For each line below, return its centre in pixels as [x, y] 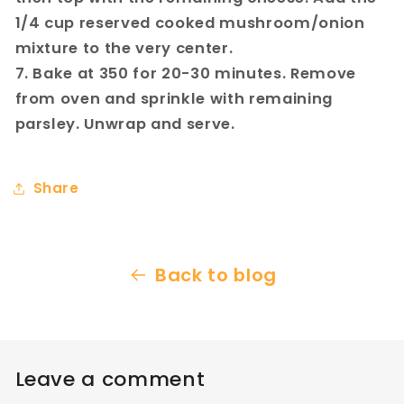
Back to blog [216, 275]
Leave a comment [110, 379]
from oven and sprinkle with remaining [174, 98]
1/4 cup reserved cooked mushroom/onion [190, 23]
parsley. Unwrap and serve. [125, 124]
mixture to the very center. [124, 48]
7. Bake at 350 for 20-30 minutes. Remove [185, 73]
